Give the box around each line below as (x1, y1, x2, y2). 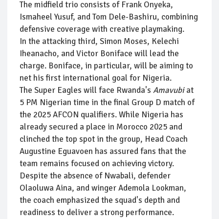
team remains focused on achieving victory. (20, 158, 174, 169)
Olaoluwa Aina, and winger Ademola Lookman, (20, 182, 186, 193)
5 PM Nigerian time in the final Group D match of (20, 97, 195, 108)
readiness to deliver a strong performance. (20, 207, 174, 218)
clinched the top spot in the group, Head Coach (20, 133, 188, 144)
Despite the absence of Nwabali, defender (20, 170, 171, 181)
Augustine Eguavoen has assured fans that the (20, 146, 186, 156)
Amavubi (153, 85, 184, 95)
